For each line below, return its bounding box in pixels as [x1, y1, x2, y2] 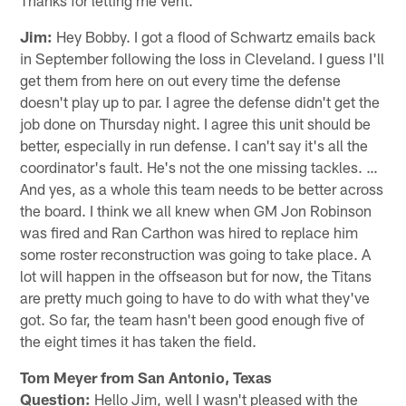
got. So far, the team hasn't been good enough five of [20, 309, 365, 328]
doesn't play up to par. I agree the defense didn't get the [20, 92, 381, 111]
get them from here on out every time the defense [20, 70, 342, 89]
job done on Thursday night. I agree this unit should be [20, 113, 372, 132]
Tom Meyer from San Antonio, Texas [20, 367, 273, 386]
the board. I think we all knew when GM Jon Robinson [20, 200, 372, 219]
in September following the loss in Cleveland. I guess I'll [20, 48, 385, 67]
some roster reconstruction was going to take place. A [20, 244, 372, 263]
